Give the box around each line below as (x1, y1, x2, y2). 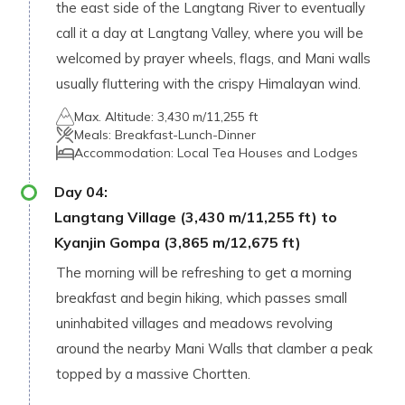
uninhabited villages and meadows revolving (56, 315, 333, 332)
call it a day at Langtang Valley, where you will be (56, 24, 363, 42)
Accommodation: (74, 145, 177, 161)
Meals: (74, 127, 115, 143)
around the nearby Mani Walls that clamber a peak (56, 340, 372, 357)
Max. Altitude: (74, 108, 157, 125)
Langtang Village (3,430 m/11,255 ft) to (54, 208, 337, 226)
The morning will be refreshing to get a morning (56, 264, 352, 281)
